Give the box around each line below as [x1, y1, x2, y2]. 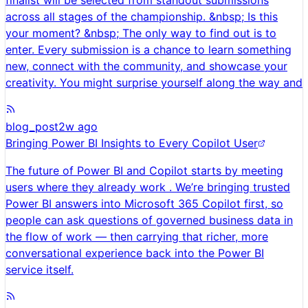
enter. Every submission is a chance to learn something [5, 43, 291, 57]
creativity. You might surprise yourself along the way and [5, 76, 302, 90]
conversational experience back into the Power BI [5, 246, 264, 261]
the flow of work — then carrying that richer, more [5, 230, 268, 244]
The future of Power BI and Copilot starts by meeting [5, 164, 283, 178]
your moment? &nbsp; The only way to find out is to [5, 26, 276, 41]
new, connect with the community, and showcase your [5, 59, 287, 74]
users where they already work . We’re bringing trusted [5, 180, 290, 195]
